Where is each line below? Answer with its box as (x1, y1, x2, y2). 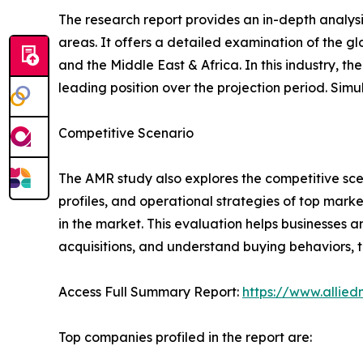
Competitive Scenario (58, 124, 194, 141)
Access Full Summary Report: (58, 283, 242, 300)
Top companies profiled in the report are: (58, 328, 312, 345)
